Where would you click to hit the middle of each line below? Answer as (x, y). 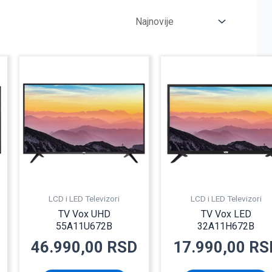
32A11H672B (226, 226)
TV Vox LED (226, 214)
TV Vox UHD (84, 214)
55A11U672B (84, 226)
